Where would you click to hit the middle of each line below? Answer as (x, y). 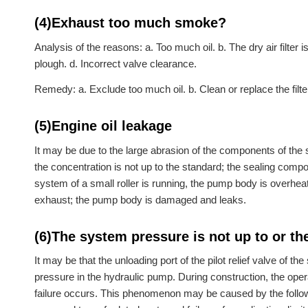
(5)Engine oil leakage (103, 125)
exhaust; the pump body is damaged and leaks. (140, 199)
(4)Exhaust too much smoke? (130, 23)
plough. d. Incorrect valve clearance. (115, 64)
